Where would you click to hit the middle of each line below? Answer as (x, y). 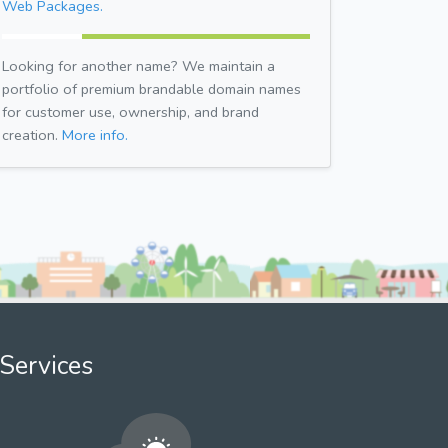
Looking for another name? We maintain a (138, 65)
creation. (32, 134)
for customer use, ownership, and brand (130, 111)
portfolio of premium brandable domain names (151, 88)
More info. (95, 134)
